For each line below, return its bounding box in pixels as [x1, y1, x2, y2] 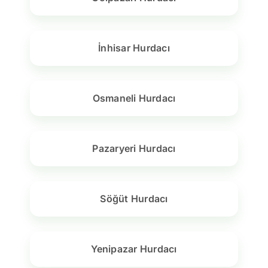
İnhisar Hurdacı [98, 42, 170, 54]
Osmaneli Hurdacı [92, 92, 176, 105]
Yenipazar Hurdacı [91, 243, 177, 255]
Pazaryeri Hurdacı [92, 142, 176, 155]
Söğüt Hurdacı [100, 193, 168, 205]
